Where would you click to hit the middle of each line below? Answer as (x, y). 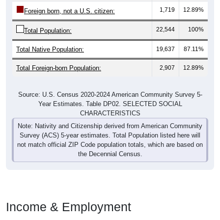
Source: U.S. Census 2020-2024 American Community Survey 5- (110, 94)
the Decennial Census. (110, 154)
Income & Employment (69, 206)
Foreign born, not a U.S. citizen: (69, 11)
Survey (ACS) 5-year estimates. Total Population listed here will (110, 135)
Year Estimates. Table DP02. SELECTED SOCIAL (110, 104)
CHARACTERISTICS (110, 113)
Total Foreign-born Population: (59, 68)
